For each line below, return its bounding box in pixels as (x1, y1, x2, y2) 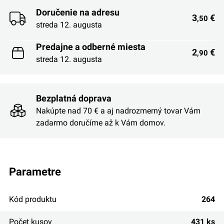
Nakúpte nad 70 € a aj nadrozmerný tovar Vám (35, 106, 200, 116)
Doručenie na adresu (35, 6, 119, 17)
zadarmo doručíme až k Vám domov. (35, 118, 165, 128)
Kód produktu (8, 194, 56, 204)
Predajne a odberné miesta (35, 41, 145, 52)
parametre (15, 164, 61, 178)
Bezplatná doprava (35, 93, 111, 104)
